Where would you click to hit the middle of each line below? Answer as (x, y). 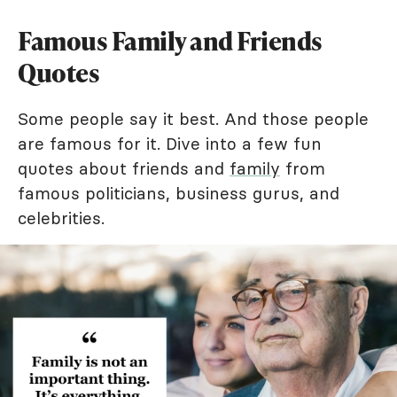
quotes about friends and (124, 168)
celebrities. (61, 218)
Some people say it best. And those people (193, 119)
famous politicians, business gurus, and (179, 193)
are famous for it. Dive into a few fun (170, 144)
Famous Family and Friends (170, 41)
